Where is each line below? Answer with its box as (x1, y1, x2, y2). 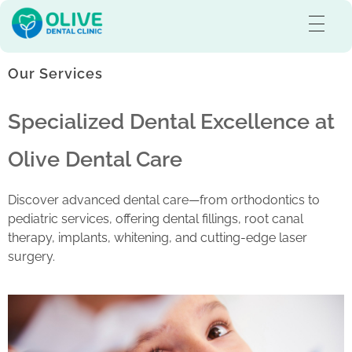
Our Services (8, 64, 103, 82)
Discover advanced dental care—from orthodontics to (8, 192, 320, 207)
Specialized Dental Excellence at (8, 108, 335, 134)
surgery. (8, 248, 55, 264)
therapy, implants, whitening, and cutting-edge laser (8, 229, 307, 245)
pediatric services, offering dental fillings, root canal (8, 211, 303, 226)
